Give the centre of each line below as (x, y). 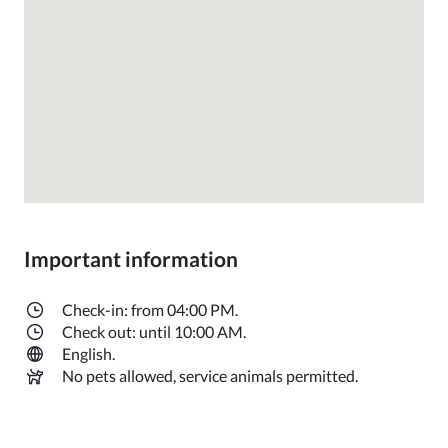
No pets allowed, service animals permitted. (210, 375)
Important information (131, 258)
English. (88, 353)
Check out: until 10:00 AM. (154, 331)
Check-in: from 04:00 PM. (150, 309)
